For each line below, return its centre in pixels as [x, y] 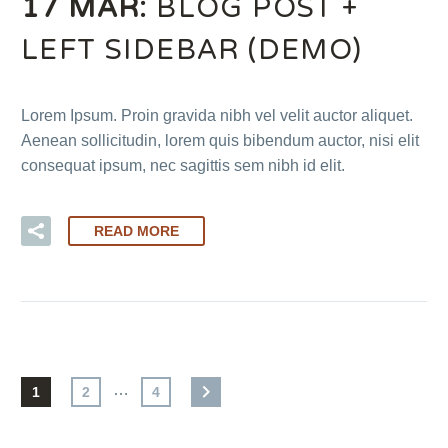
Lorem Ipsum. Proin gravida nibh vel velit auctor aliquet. [217, 116]
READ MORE [136, 230]
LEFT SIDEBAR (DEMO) [192, 50]
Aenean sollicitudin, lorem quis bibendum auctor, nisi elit [220, 141]
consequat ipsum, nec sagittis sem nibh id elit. [183, 166]
